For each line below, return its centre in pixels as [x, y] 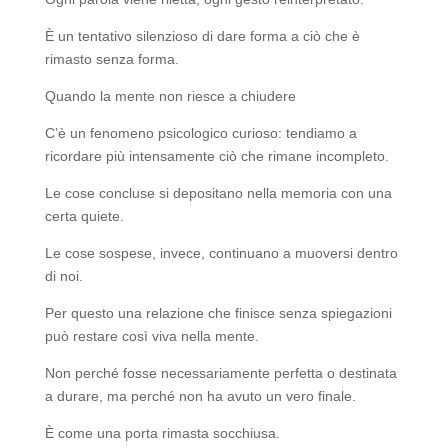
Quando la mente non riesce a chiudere [170, 96]
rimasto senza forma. [111, 59]
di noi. [63, 276]
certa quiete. [84, 216]
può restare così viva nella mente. [151, 336]
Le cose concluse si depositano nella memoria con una [218, 193]
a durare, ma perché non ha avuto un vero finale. [200, 396]
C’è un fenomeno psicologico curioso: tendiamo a [200, 133]
